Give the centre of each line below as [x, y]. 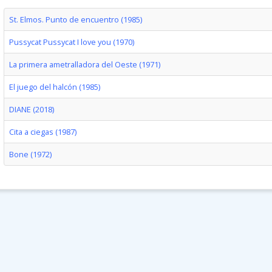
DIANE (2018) [31, 109]
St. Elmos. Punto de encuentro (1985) [75, 19]
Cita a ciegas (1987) [42, 132]
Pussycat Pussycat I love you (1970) [71, 42]
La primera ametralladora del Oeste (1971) [84, 64]
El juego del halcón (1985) [54, 87]
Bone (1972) [30, 154]
